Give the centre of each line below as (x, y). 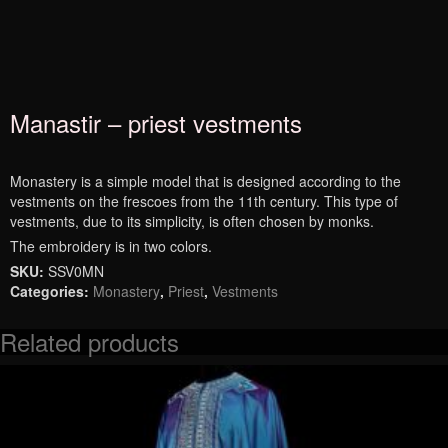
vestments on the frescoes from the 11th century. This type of (204, 201)
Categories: (51, 291)
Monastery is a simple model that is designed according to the (205, 181)
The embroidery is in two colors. (111, 246)
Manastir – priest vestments (156, 122)
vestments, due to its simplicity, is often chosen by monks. (192, 221)
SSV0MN (76, 271)
